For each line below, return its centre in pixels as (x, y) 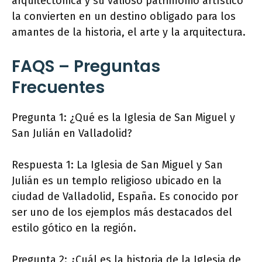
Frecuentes (58, 87)
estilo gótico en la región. (74, 228)
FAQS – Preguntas (86, 66)
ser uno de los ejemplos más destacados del (122, 212)
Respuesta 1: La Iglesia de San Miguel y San (117, 165)
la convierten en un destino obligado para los (124, 16)
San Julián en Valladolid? (72, 133)
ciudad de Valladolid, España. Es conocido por (125, 196)
